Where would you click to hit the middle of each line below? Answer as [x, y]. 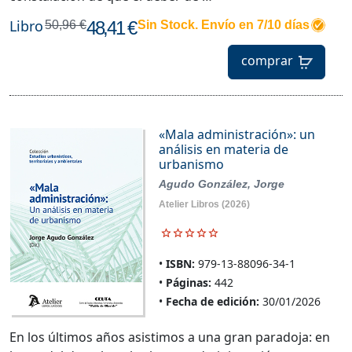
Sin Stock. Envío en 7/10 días [223, 25]
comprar [267, 61]
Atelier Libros [189, 205]
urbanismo [191, 165]
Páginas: [188, 283]
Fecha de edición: [212, 302]
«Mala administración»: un [236, 135]
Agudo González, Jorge [221, 184]
